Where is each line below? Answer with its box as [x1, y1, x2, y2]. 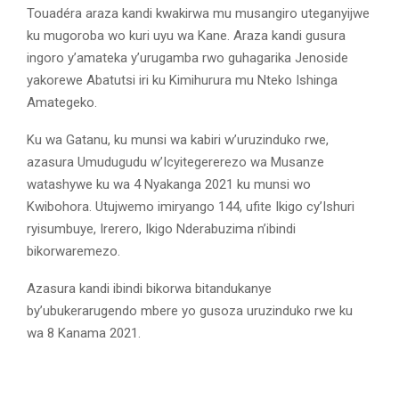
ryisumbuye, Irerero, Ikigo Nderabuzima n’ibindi [27, 220, 296, 237]
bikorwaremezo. [27, 242, 120, 259]
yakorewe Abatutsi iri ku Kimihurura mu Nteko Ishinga [27, 71, 338, 88]
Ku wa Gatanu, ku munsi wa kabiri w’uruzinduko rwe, [27, 131, 329, 148]
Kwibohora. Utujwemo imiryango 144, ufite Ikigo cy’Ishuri [27, 198, 354, 215]
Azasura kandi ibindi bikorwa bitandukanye [27, 280, 272, 297]
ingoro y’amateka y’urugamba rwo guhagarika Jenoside [27, 49, 348, 66]
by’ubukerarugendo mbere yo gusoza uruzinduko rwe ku [27, 302, 353, 319]
